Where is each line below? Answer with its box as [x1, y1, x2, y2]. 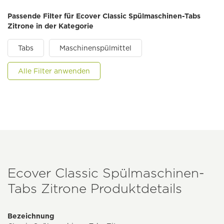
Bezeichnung [7, 212, 54, 220]
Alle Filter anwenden [18, 67, 90, 75]
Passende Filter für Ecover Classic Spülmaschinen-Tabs [7, 12, 200, 20]
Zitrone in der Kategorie [7, 22, 93, 30]
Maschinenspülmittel [59, 44, 131, 52]
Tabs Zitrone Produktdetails [7, 180, 182, 196]
